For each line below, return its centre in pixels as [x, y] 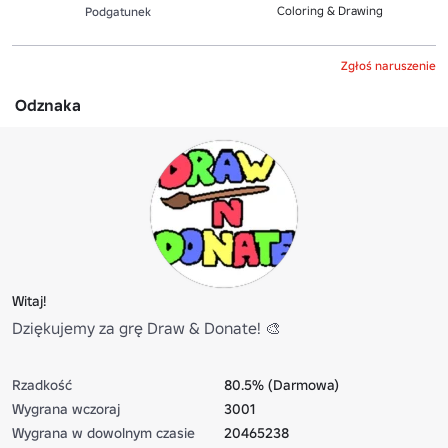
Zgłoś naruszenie [388, 65]
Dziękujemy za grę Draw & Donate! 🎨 [146, 327]
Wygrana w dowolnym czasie [103, 432]
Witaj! [29, 300]
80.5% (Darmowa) [281, 384]
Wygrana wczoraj [66, 408]
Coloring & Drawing [330, 10]
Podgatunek [118, 11]
